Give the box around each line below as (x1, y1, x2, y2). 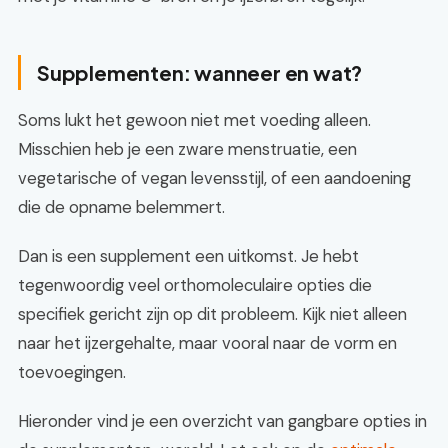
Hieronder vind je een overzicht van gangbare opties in (18, 410, 427, 432)
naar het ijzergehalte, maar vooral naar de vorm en (18, 332, 397, 354)
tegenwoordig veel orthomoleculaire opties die (18, 274, 372, 296)
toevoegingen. (18, 361, 126, 383)
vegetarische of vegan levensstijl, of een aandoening (18, 167, 411, 189)
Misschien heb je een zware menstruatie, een (18, 138, 357, 160)
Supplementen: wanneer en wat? (37, 60, 363, 85)
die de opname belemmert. (18, 196, 225, 218)
